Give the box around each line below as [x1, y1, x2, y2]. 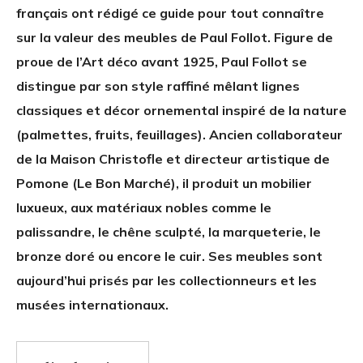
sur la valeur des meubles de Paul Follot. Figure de [16, 29, 333, 46]
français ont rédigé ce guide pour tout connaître [16, 5, 324, 22]
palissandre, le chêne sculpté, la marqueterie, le [16, 224, 321, 241]
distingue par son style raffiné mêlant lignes [16, 78, 300, 95]
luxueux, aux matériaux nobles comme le [16, 199, 271, 216]
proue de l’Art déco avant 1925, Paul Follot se [16, 53, 307, 70]
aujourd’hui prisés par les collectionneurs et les [16, 272, 317, 289]
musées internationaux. [16, 297, 169, 314]
